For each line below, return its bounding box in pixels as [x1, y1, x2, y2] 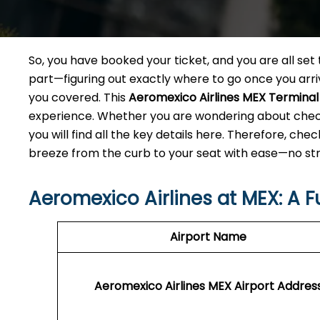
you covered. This [29, 89, 129, 106]
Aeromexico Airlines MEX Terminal [129, 89, 319, 106]
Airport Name [170, 229, 246, 245]
